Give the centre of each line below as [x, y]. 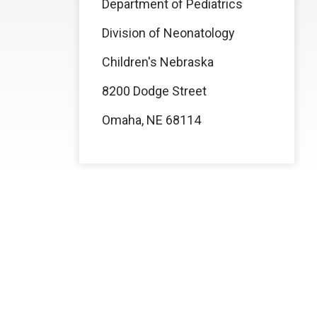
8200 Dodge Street [154, 91]
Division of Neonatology [168, 33]
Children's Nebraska [158, 62]
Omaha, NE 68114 [151, 120]
